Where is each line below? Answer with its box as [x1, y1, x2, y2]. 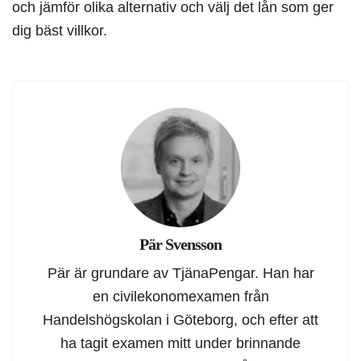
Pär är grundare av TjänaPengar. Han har [47, 264, 314, 282]
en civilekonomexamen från [92, 288, 269, 305]
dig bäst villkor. [12, 22, 107, 39]
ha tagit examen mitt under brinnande [60, 334, 301, 352]
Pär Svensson [139, 235, 222, 254]
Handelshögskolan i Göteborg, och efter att [43, 311, 318, 329]
